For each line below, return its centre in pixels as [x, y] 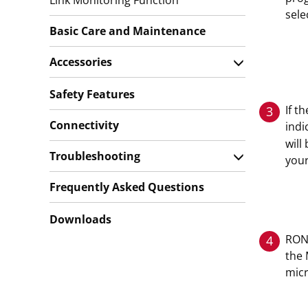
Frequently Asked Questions [127, 187]
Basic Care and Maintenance [128, 31]
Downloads [80, 219]
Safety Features [92, 94]
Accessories [81, 62]
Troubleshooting [95, 156]
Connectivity [84, 125]
